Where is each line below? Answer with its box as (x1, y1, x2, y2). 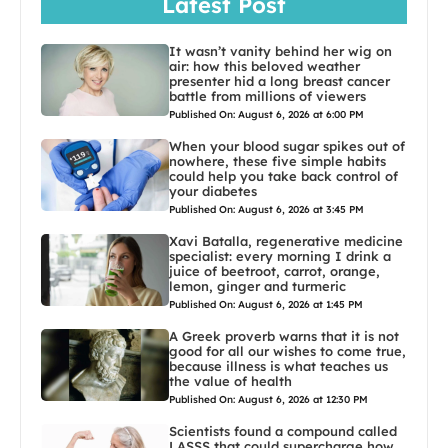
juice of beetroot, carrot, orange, (169, 262, 381, 279)
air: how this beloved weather (169, 57, 361, 74)
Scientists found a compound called (169, 422, 398, 439)
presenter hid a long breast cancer (169, 72, 391, 89)
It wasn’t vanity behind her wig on (169, 42, 393, 59)
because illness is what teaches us (169, 357, 389, 374)
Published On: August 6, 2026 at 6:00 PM (169, 107, 365, 121)
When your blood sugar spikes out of (169, 137, 406, 154)
